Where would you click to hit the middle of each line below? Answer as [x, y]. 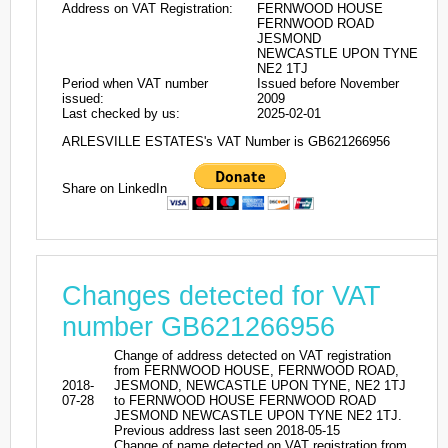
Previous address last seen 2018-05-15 [227, 430]
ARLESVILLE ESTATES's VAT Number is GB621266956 [226, 142]
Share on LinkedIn [114, 188]
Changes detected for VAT [221, 295]
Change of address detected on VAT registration [252, 355]
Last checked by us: [121, 113]
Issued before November [328, 83]
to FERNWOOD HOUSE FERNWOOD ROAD [245, 400]
